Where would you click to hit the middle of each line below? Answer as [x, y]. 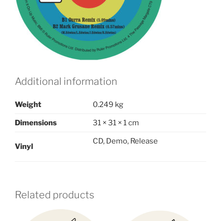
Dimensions [36, 123]
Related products [55, 195]
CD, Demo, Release [125, 141]
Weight [28, 105]
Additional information [66, 82]
